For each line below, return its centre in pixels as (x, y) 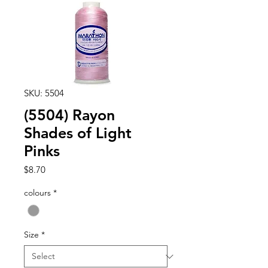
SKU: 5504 (44, 93)
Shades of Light (78, 133)
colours (37, 193)
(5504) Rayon (69, 115)
